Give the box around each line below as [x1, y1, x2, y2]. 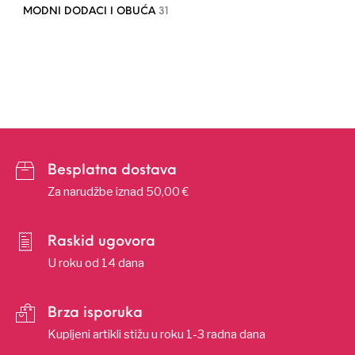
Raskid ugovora [48, 234, 155, 250]
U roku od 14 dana [48, 255, 144, 270]
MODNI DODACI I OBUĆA [22, 6, 158, 17]
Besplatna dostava [48, 162, 177, 178]
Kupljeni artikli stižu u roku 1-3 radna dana [48, 326, 265, 342]
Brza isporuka [48, 305, 143, 321]
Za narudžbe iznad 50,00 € [48, 184, 189, 199]
